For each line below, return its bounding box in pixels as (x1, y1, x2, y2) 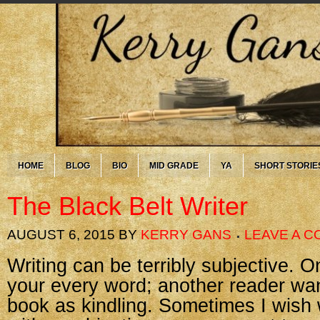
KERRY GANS (141, 227, 231, 242)
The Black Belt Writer (7, 191, 248, 221)
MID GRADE (149, 161, 199, 171)
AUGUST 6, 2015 (7, 227, 115, 242)
